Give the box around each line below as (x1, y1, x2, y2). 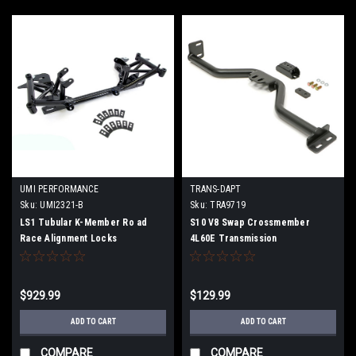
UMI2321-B (40, 199, 84, 211)
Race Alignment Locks (20, 232, 117, 244)
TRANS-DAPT (190, 183, 242, 195)
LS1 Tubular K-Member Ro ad (20, 216, 148, 228)
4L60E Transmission (190, 232, 277, 244)
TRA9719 (210, 199, 246, 211)
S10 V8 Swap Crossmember (190, 216, 310, 228)
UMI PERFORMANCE (20, 183, 99, 195)
